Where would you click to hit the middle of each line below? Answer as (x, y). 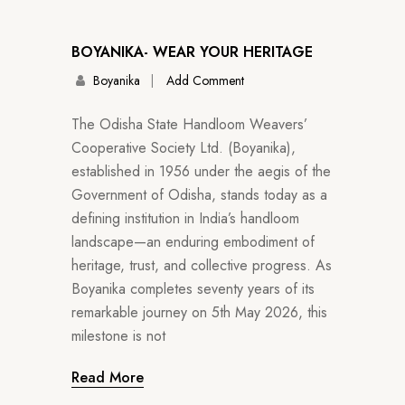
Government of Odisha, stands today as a (199, 195)
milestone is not (118, 336)
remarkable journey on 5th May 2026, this (199, 313)
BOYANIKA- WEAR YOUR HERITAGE (192, 52)
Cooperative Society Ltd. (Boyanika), (184, 148)
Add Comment (205, 81)
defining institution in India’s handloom (185, 219)
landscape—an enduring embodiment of (193, 242)
